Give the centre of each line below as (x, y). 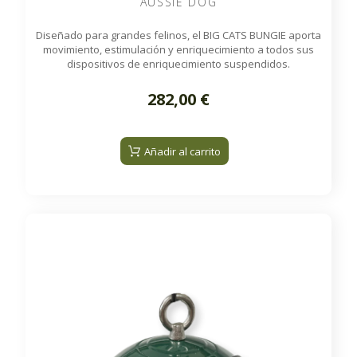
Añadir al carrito (182, 151)
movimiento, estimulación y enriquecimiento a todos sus (178, 49)
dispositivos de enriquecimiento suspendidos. (178, 63)
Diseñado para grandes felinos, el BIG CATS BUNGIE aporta (178, 35)
